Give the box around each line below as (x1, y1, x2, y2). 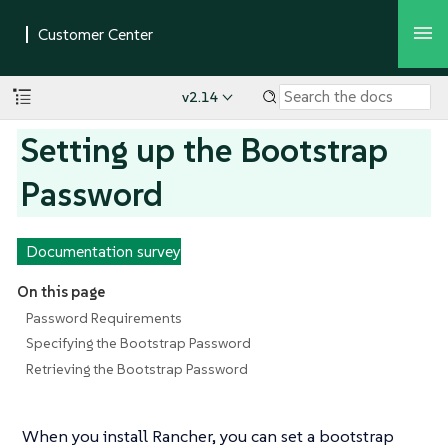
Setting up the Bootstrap (20, 128, 389, 172)
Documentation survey (25, 241, 181, 261)
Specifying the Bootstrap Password (25, 334, 251, 353)
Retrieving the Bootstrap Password (25, 359, 248, 378)
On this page (16, 282, 105, 302)
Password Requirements (25, 308, 182, 327)
